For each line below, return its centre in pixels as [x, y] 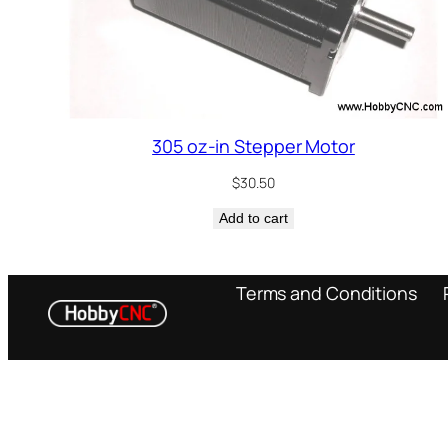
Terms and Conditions [326, 293]
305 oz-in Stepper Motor [253, 145]
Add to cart [253, 218]
